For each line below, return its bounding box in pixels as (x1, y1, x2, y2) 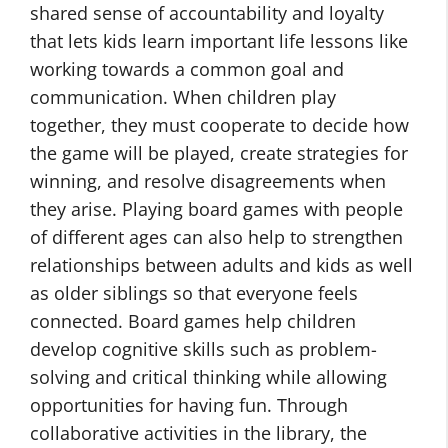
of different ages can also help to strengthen (30, 225, 403, 249)
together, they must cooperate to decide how (30, 113, 409, 137)
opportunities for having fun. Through (30, 393, 348, 417)
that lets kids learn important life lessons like (30, 29, 408, 53)
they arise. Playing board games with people (30, 197, 403, 221)
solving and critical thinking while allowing (30, 365, 387, 389)
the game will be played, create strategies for (30, 141, 408, 165)
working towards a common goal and (30, 57, 344, 81)
